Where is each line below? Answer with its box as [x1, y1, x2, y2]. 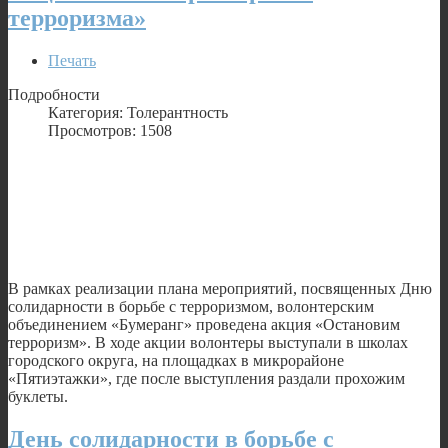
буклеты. [8, 387, 68, 405]
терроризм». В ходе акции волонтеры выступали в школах [8, 333, 408, 351]
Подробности [8, 85, 100, 103]
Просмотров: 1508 [48, 121, 172, 139]
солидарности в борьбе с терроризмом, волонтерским [8, 297, 374, 315]
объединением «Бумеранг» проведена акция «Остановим [8, 315, 400, 333]
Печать [48, 51, 96, 69]
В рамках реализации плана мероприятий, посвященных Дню [8, 279, 432, 297]
